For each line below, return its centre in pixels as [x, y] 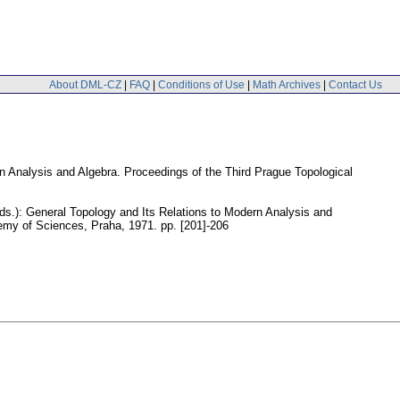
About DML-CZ [85, 84]
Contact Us [355, 84]
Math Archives [287, 84]
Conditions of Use [201, 84]
